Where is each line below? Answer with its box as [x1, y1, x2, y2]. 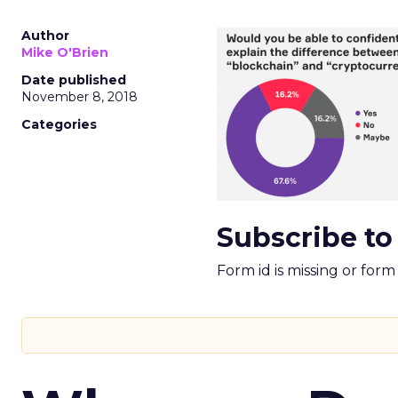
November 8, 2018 [21, 89, 138, 105]
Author [21, 28, 69, 44]
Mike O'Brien [21, 44, 108, 60]
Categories [21, 116, 97, 132]
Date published [21, 72, 126, 88]
